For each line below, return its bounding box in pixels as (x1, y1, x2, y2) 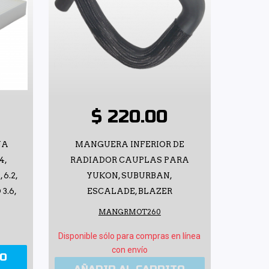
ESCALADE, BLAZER (86, 186, 172, 196)
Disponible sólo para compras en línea (58, 231, 201, 241)
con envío (111, 244, 148, 255)
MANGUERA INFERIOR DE (74, 139, 184, 149)
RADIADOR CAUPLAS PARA (70, 155, 189, 165)
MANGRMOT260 (98, 207, 161, 216)
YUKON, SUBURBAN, (86, 171, 173, 180)
